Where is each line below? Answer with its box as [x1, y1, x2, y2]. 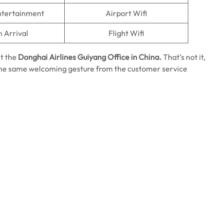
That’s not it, [163, 52, 205, 62]
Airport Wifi [106, 8, 147, 18]
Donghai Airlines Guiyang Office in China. [18, 52, 163, 62]
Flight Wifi [109, 28, 144, 38]
